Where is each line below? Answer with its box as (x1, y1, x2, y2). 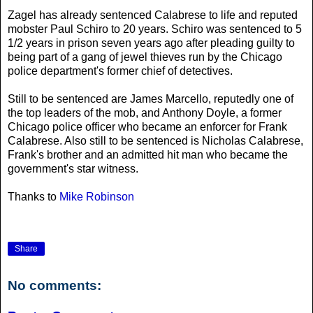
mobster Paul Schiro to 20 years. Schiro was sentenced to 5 (8, 22, 302, 35)
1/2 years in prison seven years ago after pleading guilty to (8, 36, 295, 49)
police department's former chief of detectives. (8, 64, 233, 77)
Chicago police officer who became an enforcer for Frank (8, 120, 287, 133)
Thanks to (8, 190, 59, 203)
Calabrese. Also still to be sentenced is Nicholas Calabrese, (8, 134, 303, 147)
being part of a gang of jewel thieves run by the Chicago (8, 50, 282, 63)
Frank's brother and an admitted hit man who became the (8, 148, 288, 161)
